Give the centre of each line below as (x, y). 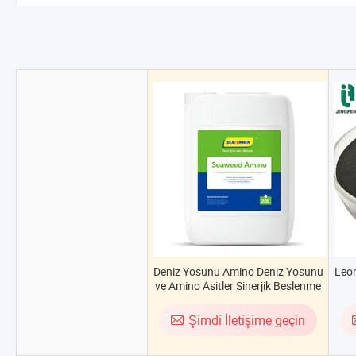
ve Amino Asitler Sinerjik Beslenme (238, 286)
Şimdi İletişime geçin (247, 320)
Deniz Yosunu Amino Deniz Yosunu (238, 271)
